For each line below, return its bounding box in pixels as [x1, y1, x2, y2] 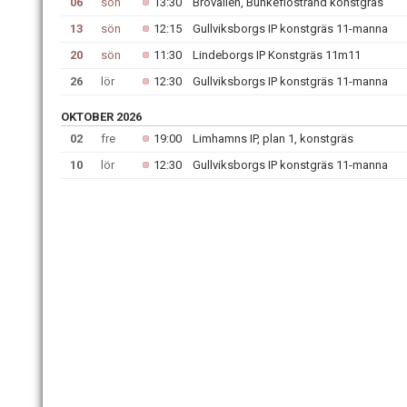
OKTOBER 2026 [61, 110, 142, 124]
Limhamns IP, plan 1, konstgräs [193, 132, 353, 145]
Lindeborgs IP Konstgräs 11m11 [193, 48, 361, 62]
